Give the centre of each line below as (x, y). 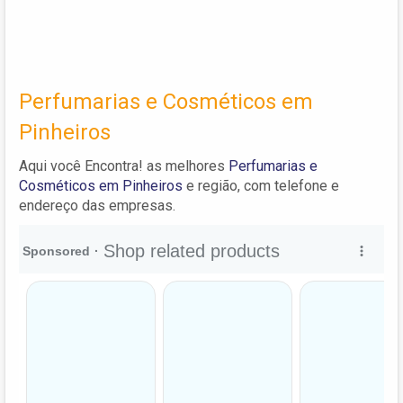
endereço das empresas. (97, 205)
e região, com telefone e (261, 185)
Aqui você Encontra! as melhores (124, 166)
